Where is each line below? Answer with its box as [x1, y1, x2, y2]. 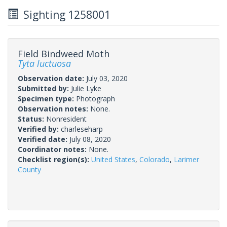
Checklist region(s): [18, 154, 91, 164]
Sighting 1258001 [18, 7, 110, 22]
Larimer [174, 154, 199, 164]
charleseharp [61, 124, 103, 134]
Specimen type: [18, 93, 76, 103]
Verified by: [18, 124, 61, 134]
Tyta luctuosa [18, 57, 71, 69]
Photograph [76, 93, 115, 103]
